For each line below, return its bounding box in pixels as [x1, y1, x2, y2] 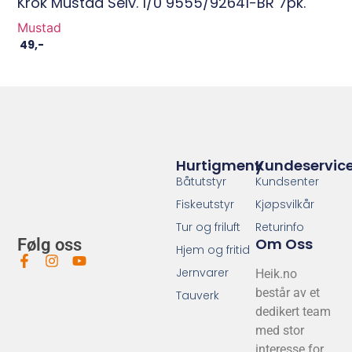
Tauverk [176, 287, 220, 303]
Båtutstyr [176, 173, 227, 189]
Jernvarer [176, 264, 229, 280]
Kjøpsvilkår [255, 196, 314, 212]
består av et [255, 284, 320, 300]
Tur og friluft [176, 218, 241, 235]
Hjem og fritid [176, 241, 251, 258]
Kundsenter [255, 173, 319, 189]
